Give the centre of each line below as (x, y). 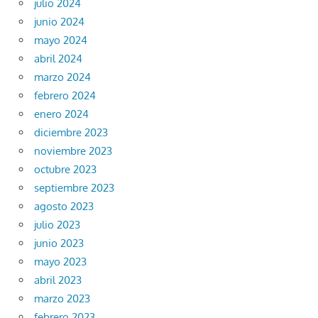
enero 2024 (61, 114)
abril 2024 (58, 59)
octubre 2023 (65, 170)
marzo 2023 (62, 299)
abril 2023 (58, 280)
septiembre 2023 (74, 188)
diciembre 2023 (71, 133)
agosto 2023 (64, 207)
